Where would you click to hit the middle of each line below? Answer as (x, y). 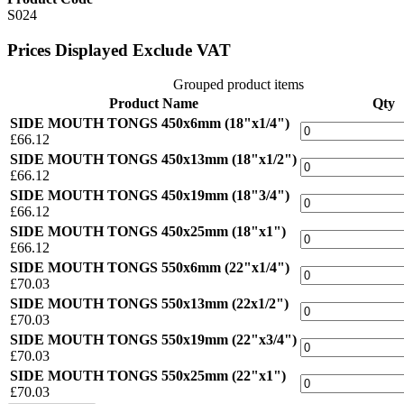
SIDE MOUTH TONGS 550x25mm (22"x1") (148, 376)
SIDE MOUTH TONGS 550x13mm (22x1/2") (149, 304)
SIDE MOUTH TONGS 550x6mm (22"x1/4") (150, 268)
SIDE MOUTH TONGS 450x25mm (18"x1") (148, 232)
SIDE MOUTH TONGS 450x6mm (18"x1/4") (150, 124)
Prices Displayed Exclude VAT (119, 50)
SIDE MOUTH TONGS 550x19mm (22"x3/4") (153, 340)
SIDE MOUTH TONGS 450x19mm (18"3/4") (150, 196)
